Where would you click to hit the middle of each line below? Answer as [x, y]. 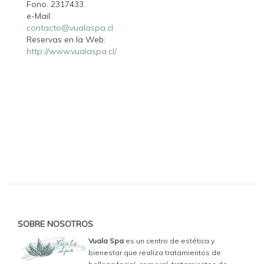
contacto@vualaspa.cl [70, 28]
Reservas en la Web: [67, 40]
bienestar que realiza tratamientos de [155, 253]
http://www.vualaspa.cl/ [72, 52]
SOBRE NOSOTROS [55, 224]
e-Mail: [40, 16]
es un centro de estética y [169, 241]
